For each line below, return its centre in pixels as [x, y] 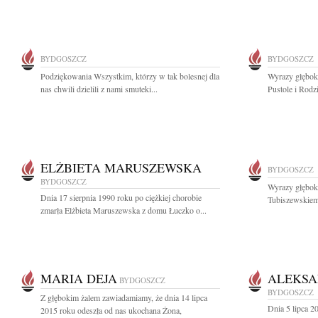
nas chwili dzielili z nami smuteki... [99, 89]
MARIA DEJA [79, 278]
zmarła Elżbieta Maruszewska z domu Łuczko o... [124, 210]
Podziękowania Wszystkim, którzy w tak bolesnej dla [130, 76]
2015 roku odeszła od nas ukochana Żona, [111, 310]
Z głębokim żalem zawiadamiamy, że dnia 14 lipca [124, 297]
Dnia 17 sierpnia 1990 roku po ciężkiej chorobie [121, 197]
